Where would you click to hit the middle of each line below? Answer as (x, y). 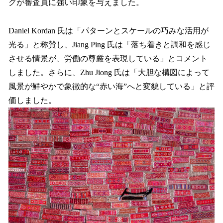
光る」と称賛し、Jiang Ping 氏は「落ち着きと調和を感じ (110, 44)
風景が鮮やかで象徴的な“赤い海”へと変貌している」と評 (111, 86)
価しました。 (33, 100)
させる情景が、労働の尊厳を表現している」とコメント (108, 58)
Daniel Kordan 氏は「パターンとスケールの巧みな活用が (109, 30)
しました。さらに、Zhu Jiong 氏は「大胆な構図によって (109, 72)
